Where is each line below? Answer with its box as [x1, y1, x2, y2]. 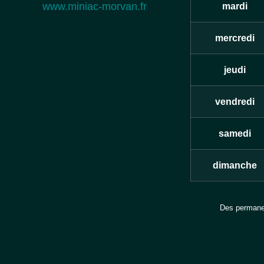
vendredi [214, 97, 255, 107]
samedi [218, 128, 251, 139]
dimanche [212, 160, 257, 171]
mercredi [214, 33, 255, 44]
